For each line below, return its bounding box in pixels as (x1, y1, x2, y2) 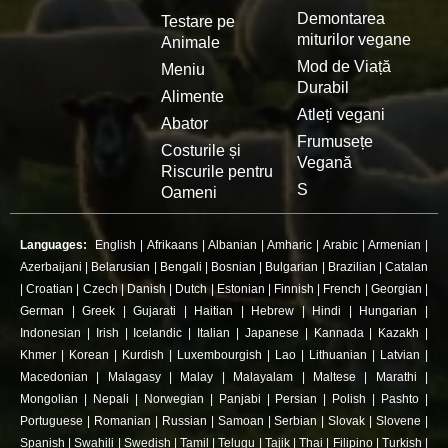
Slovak (328, 414, 366, 428)
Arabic (322, 238, 358, 252)
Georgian (370, 282, 422, 296)
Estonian (216, 282, 265, 296)
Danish (126, 282, 166, 296)
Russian (161, 414, 207, 428)
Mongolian (20, 392, 78, 406)
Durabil (297, 79, 349, 96)
